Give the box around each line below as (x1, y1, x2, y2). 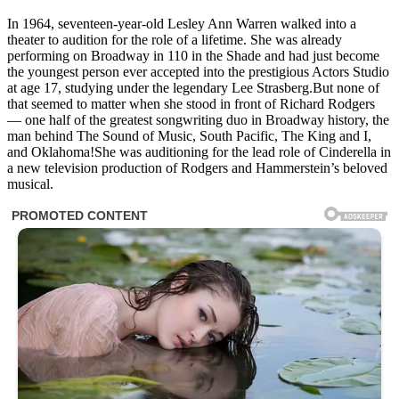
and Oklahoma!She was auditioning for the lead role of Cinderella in (7, 143, 391, 159)
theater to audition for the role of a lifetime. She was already (7, 31, 342, 47)
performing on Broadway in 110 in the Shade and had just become (7, 47, 379, 63)
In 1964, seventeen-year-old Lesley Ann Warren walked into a (7, 15, 356, 31)
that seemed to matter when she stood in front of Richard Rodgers (7, 95, 375, 111)
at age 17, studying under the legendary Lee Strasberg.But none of (7, 79, 379, 95)
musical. (7, 175, 53, 191)
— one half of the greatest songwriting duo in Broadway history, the (7, 111, 389, 127)
